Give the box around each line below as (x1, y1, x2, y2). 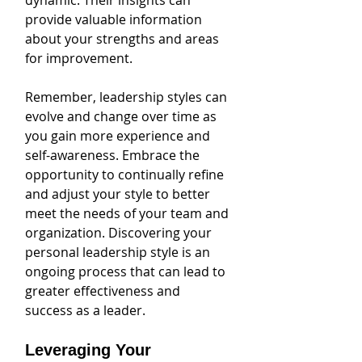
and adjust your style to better (25, 185, 213, 203)
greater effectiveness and (25, 282, 183, 300)
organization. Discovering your (25, 224, 215, 242)
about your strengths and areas (25, 30, 222, 48)
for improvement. (25, 49, 133, 67)
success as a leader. (25, 301, 145, 319)
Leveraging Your (25, 341, 156, 359)
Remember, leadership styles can (25, 88, 230, 106)
